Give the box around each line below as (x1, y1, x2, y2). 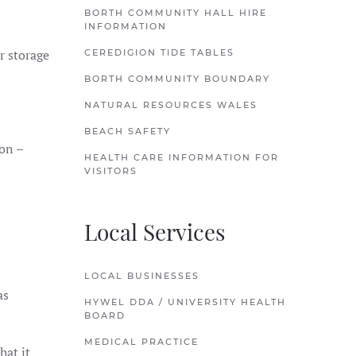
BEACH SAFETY (84, 126, 171, 137)
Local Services (84, 217, 226, 246)
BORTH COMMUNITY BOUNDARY (84, 73, 270, 84)
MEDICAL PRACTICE (84, 336, 199, 347)
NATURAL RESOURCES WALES (84, 99, 257, 110)
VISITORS (84, 165, 137, 176)
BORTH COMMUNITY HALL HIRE (84, 7, 267, 18)
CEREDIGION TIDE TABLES (84, 47, 234, 58)
